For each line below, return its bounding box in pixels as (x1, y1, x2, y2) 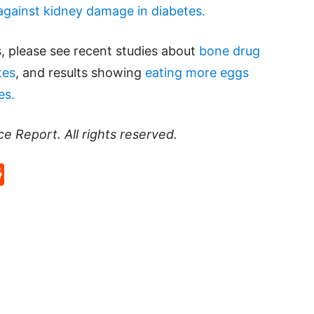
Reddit (4, 161, 74, 188)
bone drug (199, 43, 260, 58)
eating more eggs (145, 65, 249, 80)
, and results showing (15, 65, 145, 80)
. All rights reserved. (57, 127, 177, 142)
